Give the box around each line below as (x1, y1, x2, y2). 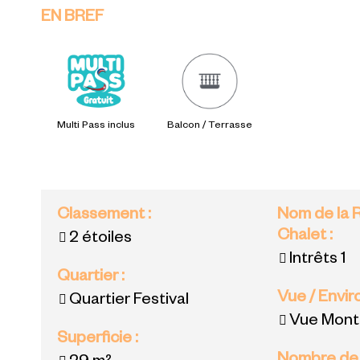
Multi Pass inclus (57, 121, 136, 133)
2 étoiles (69, 231, 133, 249)
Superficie (57, 331, 136, 350)
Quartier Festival (69, 292, 190, 311)
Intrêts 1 (289, 252, 347, 270)
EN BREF (41, 10, 104, 28)
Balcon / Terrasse (167, 121, 253, 133)
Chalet (277, 228, 330, 247)
